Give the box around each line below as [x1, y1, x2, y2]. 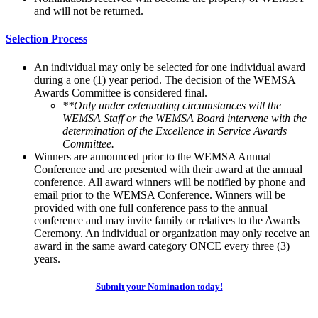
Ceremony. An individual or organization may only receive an [34, 226, 310, 239]
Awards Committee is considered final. [34, 86, 207, 99]
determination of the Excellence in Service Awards [62, 124, 287, 137]
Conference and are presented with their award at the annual [34, 163, 302, 175]
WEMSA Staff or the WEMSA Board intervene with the [62, 111, 307, 124]
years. [34, 252, 60, 265]
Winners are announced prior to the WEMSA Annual [34, 150, 271, 163]
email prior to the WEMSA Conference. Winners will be [34, 188, 285, 201]
